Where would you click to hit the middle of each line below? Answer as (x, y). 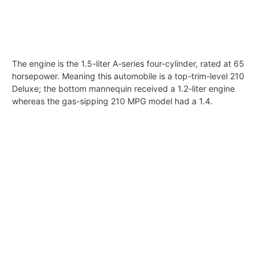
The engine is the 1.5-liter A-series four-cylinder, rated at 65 (128, 63)
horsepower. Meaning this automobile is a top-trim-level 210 (128, 76)
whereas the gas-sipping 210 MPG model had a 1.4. (112, 101)
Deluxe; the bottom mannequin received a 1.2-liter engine (123, 88)
